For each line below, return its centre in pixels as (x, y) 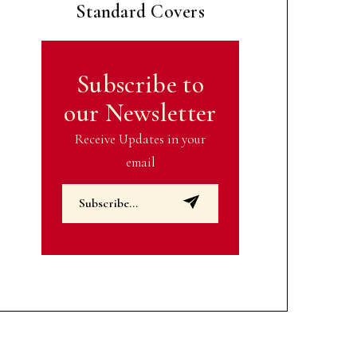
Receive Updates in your (140, 139)
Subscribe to (140, 84)
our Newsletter (140, 112)
